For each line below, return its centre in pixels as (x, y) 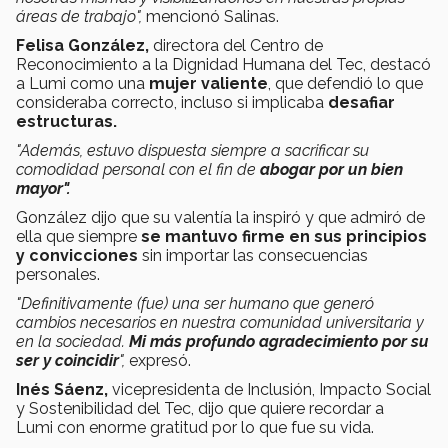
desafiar (361, 102)
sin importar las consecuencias (255, 255)
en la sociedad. (72, 341)
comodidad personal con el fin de (138, 169)
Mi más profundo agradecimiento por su (279, 341)
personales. (58, 274)
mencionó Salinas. (210, 16)
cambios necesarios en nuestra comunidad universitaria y (220, 322)
